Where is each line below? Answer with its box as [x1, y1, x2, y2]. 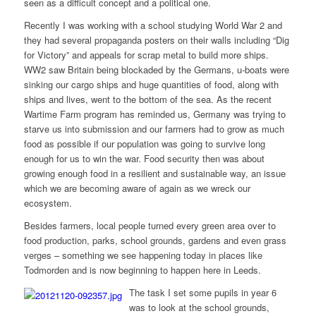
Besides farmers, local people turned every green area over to [23, 219, 276, 233]
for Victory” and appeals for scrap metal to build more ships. [23, 48, 269, 62]
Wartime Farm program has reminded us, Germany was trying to [23, 107, 286, 121]
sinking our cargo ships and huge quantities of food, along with [23, 78, 279, 92]
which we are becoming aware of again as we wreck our [23, 181, 250, 195]
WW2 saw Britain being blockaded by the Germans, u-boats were [23, 63, 289, 77]
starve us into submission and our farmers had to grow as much [23, 122, 284, 136]
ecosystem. [23, 196, 72, 210]
